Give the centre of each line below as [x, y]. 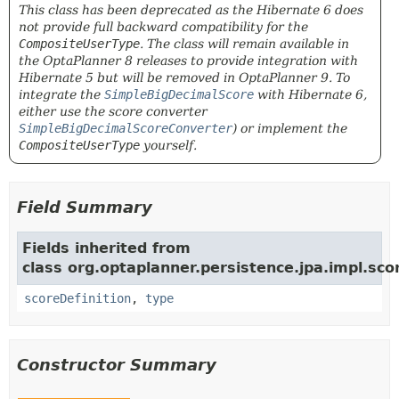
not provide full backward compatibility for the [163, 27]
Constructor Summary [117, 365]
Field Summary [85, 207]
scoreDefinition [77, 298]
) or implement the [290, 128]
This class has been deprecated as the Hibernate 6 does [191, 10]
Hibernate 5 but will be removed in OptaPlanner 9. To [184, 77]
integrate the [61, 94]
